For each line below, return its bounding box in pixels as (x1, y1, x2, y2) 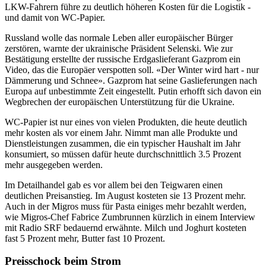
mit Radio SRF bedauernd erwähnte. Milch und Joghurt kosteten (5, 222, 246, 233)
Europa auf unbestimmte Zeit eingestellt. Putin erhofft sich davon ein (5, 85, 261, 96)
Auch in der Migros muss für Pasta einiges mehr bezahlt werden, (5, 201, 246, 211)
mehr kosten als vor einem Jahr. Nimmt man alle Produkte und (5, 127, 237, 138)
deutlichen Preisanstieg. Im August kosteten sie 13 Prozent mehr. (5, 190, 246, 201)
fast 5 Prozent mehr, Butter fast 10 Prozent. (5, 233, 165, 243)
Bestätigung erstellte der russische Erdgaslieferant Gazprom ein (5, 53, 240, 64)
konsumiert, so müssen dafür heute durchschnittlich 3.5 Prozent (5, 148, 241, 159)
